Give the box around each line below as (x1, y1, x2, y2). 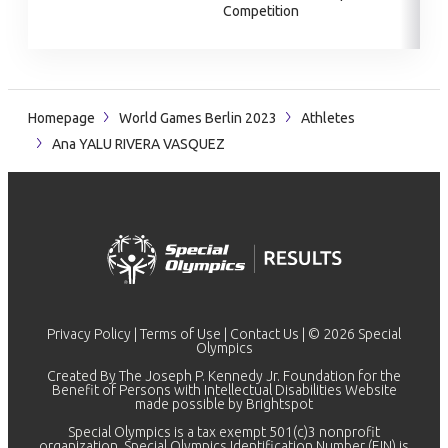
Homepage (28, 110, 95, 126)
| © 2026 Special (299, 326, 401, 342)
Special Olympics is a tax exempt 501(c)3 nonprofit (68, 424, 380, 440)
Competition (223, 3, 299, 19)
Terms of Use (140, 326, 221, 342)
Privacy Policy (47, 326, 131, 342)
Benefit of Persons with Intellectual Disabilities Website (51, 382, 397, 398)
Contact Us (230, 326, 299, 342)
